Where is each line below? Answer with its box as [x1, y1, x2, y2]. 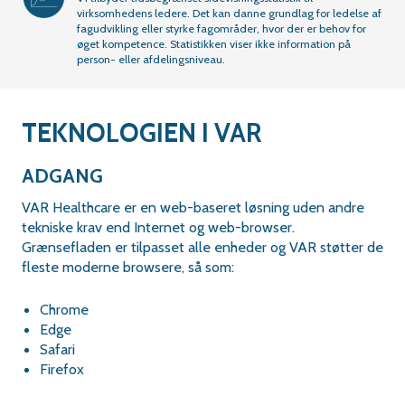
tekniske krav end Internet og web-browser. [22, 218, 295, 237]
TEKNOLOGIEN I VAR [22, 117, 262, 149]
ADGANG [22, 163, 103, 187]
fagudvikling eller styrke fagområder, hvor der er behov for [76, 22, 366, 36]
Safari [40, 339, 75, 358]
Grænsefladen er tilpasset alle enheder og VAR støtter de [22, 238, 383, 257]
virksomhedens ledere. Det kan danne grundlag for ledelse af [76, 6, 381, 21]
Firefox [40, 359, 84, 378]
